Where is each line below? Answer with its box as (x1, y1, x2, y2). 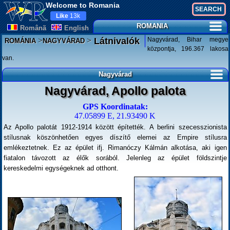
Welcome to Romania (45, 1, 120, 9)
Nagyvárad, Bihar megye (147, 36, 228, 43)
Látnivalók (91, 36, 140, 47)
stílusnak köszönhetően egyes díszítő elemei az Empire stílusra (3, 133, 227, 141)
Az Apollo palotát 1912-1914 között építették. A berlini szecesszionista (3, 123, 227, 131)
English (64, 24, 89, 32)
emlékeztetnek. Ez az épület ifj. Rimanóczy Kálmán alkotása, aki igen (3, 144, 227, 151)
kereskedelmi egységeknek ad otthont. (3, 164, 119, 172)
